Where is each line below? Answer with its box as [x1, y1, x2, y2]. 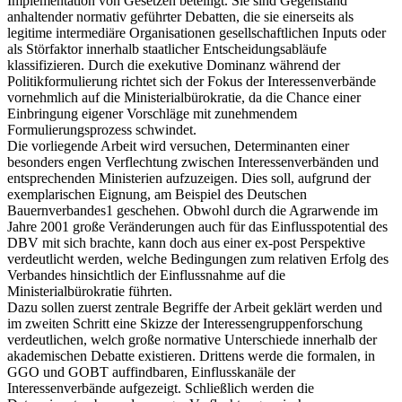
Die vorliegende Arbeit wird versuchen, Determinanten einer [7, 137, 349, 153]
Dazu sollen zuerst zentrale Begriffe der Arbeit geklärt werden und [7, 299, 382, 315]
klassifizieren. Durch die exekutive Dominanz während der [7, 57, 340, 73]
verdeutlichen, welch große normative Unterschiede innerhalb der [7, 331, 377, 347]
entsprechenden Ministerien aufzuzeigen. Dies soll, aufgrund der [7, 170, 371, 186]
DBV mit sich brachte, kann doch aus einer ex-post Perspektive [7, 234, 365, 250]
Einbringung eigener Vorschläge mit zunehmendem [7, 105, 297, 121]
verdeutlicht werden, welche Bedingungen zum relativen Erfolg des [7, 250, 389, 267]
